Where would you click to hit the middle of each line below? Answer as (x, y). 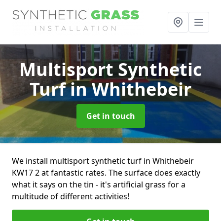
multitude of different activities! (71, 196)
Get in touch (110, 116)
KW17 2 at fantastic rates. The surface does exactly (106, 173)
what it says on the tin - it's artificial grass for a (99, 184)
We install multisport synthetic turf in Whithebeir (103, 161)
